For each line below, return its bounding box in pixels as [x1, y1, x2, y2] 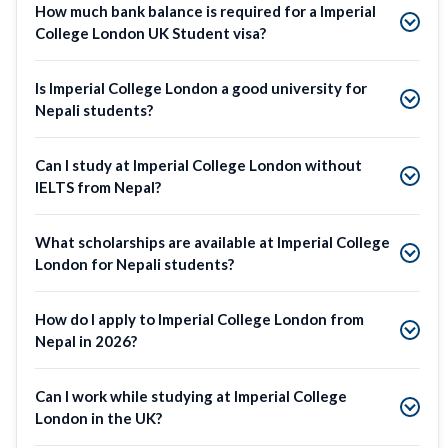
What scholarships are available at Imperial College [35, 232, 390, 251]
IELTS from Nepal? [35, 177, 161, 196]
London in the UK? [35, 408, 162, 427]
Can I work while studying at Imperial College [35, 386, 347, 405]
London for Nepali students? [35, 254, 234, 273]
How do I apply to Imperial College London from [35, 309, 364, 328]
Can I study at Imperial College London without [35, 155, 362, 174]
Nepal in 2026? [35, 331, 137, 350]
